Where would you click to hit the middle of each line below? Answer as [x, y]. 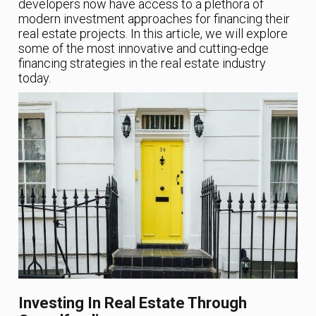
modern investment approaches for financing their [154, 19]
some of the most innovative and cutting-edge [144, 49]
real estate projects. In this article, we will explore [153, 34]
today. [35, 78]
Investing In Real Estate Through [133, 303]
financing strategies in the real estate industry [142, 63]
